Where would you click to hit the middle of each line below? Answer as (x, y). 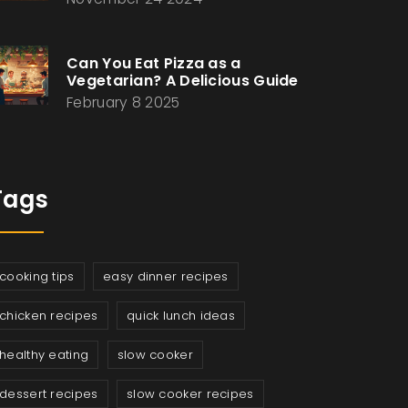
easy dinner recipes (166, 276)
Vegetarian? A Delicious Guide (183, 81)
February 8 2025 (123, 102)
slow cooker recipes (190, 394)
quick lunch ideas (181, 316)
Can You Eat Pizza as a (154, 63)
